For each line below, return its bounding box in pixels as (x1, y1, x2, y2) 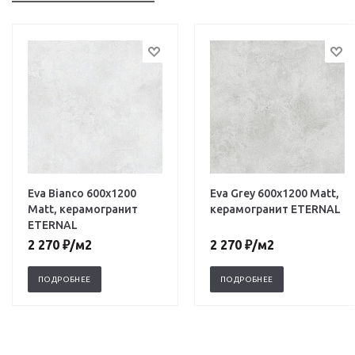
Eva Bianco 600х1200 (28, 187, 136, 200)
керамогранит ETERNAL (210, 203, 341, 216)
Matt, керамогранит (28, 203, 138, 216)
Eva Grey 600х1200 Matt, (210, 187, 339, 200)
